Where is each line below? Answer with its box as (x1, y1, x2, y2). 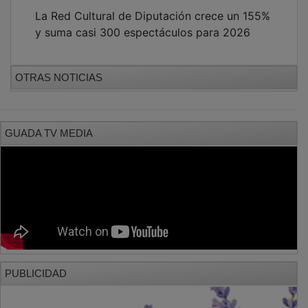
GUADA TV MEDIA (5, 117, 93, 129)
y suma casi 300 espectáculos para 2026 (35, 15, 250, 30)
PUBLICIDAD (5, 257, 67, 269)
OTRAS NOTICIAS (15, 61, 102, 74)
